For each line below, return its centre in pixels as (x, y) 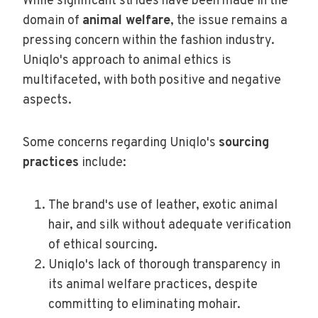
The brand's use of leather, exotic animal (163, 205)
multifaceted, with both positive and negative (152, 80)
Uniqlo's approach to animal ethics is (127, 60)
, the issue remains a (229, 21)
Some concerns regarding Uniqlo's (121, 143)
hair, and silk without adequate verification (170, 225)
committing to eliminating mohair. (144, 305)
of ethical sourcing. (103, 245)
